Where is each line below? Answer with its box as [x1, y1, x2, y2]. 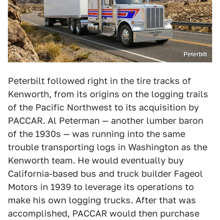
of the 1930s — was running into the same [8, 128, 185, 139]
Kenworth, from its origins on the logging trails [8, 88, 208, 99]
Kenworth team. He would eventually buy [8, 155, 184, 165]
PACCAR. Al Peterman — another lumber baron [8, 115, 203, 126]
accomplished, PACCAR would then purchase [8, 208, 199, 219]
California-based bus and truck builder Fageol [8, 168, 203, 179]
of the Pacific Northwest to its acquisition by [8, 102, 199, 112]
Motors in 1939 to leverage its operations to [8, 181, 194, 192]
